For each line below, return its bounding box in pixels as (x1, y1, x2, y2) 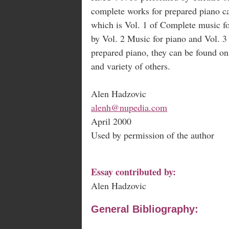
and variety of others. (91, 59, 170, 72)
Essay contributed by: (91, 165, 176, 178)
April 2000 (91, 114, 131, 127)
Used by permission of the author (91, 128, 214, 141)
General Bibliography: (91, 203, 198, 215)
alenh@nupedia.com (91, 101, 167, 113)
